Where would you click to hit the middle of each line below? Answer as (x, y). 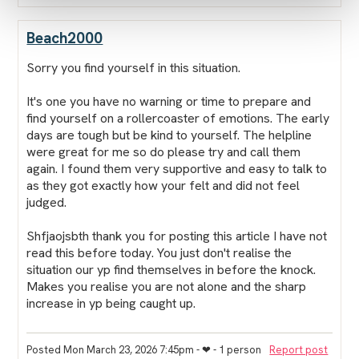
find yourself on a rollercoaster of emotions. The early (178, 118)
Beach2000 (65, 38)
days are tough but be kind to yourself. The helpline (169, 135)
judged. (47, 202)
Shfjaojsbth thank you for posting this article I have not (177, 236)
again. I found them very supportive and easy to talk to (177, 168)
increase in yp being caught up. (111, 303)
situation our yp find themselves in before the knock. (171, 269)
